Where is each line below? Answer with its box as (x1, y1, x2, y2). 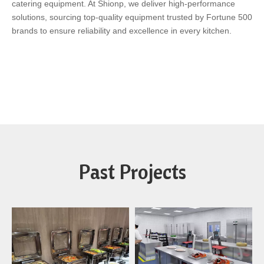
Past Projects (78, 159, 186, 184)
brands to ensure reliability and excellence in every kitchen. (12, 26, 232, 35)
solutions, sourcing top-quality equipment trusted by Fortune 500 (12, 12, 252, 22)
